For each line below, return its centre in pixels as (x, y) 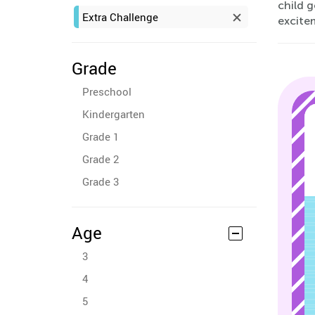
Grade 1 (101, 136)
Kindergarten (114, 114)
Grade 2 (101, 159)
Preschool (107, 91)
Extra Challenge (120, 17)
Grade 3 (101, 181)
